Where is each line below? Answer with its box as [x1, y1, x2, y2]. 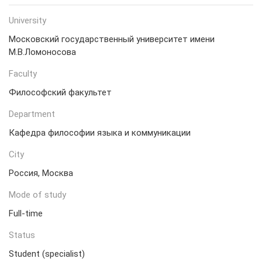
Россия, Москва [9, 168, 73, 178]
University [9, 15, 46, 26]
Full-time [9, 208, 43, 219]
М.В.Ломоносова [9, 47, 76, 57]
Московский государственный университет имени [9, 34, 215, 44]
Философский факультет [9, 87, 112, 98]
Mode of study [9, 189, 66, 200]
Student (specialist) [9, 249, 85, 259]
